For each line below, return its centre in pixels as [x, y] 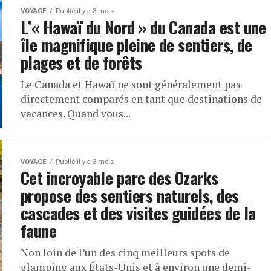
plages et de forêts [81, 62]
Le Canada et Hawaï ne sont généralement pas [131, 84]
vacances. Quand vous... [76, 113]
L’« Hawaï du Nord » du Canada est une [143, 27]
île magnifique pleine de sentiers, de [136, 45]
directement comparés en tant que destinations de [141, 99]
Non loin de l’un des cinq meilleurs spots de [125, 253]
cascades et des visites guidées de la [138, 213]
